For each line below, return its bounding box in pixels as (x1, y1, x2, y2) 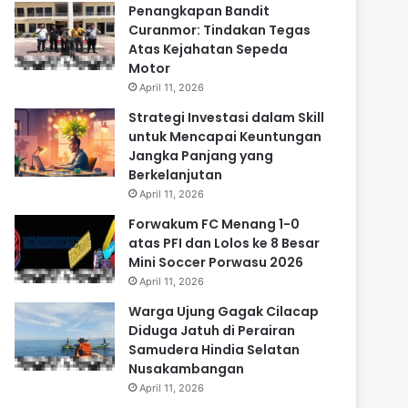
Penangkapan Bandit (128, 2, 270, 20)
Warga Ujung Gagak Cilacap (128, 302, 319, 321)
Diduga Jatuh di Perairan (128, 321, 295, 340)
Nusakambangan (128, 360, 244, 378)
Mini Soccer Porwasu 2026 (128, 253, 303, 271)
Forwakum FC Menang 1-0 (128, 215, 300, 233)
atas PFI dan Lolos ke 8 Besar (128, 234, 320, 252)
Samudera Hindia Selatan (128, 341, 300, 359)
